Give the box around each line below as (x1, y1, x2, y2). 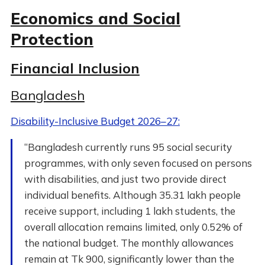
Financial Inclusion (10, 59, 140, 77)
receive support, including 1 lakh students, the (24, 205, 235, 217)
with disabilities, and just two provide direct (24, 173, 227, 185)
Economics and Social (10, 8, 180, 28)
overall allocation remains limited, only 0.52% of (24, 221, 243, 233)
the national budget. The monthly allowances (24, 237, 234, 249)
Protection (10, 29, 93, 49)
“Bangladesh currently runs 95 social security (24, 141, 232, 153)
